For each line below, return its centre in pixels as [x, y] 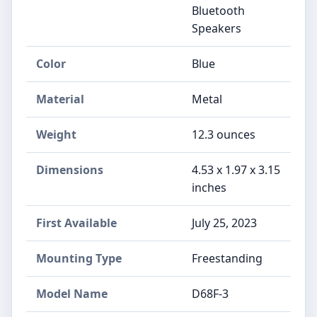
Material [60, 99]
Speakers [217, 28]
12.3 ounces [224, 134]
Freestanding [227, 258]
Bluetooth [218, 11]
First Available [76, 223]
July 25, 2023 [224, 223]
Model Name [72, 294]
